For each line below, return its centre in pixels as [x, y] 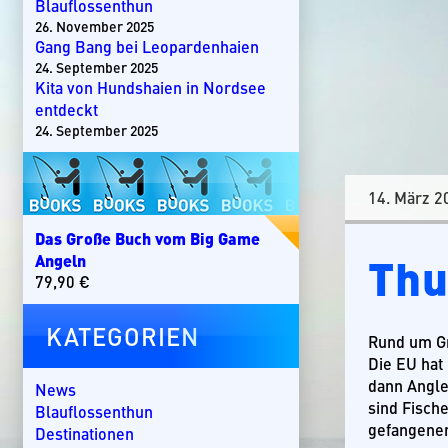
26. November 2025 [94, 26]
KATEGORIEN [122, 335]
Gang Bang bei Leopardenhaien [146, 47]
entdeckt [66, 110]
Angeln [60, 259]
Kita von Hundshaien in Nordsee [150, 88]
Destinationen [84, 434]
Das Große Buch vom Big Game [147, 237]
